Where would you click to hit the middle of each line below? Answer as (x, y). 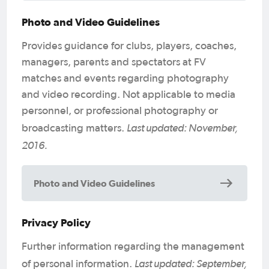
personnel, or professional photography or (120, 111)
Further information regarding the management (133, 246)
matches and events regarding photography (125, 78)
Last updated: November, (182, 127)
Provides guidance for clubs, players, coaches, (129, 46)
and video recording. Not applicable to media (128, 95)
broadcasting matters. (74, 128)
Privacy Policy (56, 222)
